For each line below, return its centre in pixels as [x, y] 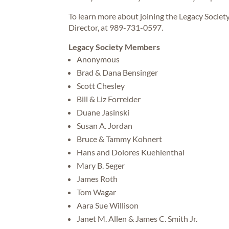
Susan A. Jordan [105, 125]
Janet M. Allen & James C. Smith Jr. [137, 218]
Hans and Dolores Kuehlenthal [132, 152]
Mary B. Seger [101, 165]
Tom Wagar [107, 192]
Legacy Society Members [114, 47]
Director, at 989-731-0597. [116, 27]
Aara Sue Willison [108, 205]
